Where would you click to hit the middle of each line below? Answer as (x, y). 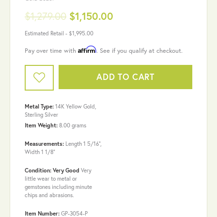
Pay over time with (51, 50)
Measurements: (44, 143)
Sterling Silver (41, 114)
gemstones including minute (58, 186)
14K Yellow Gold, (76, 106)
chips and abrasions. (49, 195)
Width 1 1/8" (40, 152)
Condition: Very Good (52, 170)
